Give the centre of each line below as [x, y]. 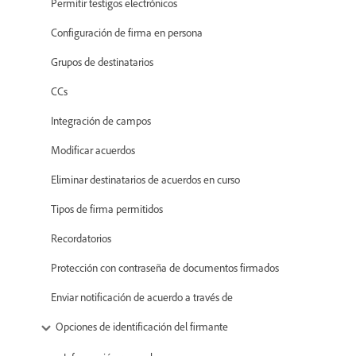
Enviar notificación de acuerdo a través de [142, 297]
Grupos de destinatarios [102, 62]
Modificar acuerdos [93, 150]
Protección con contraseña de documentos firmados [165, 268]
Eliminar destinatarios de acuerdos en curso [145, 180]
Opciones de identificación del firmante [142, 327]
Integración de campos [101, 121]
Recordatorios [81, 238]
